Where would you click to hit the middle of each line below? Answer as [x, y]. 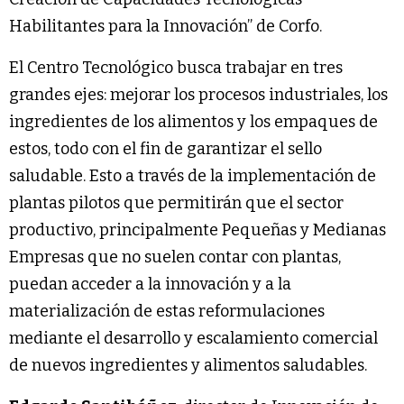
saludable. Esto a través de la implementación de [193, 175]
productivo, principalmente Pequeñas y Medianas [197, 230]
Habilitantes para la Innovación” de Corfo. [165, 26]
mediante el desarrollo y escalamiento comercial [193, 338]
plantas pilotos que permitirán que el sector [176, 202]
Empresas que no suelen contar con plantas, [175, 257]
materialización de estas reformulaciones [167, 311]
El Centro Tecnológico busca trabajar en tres [176, 67]
